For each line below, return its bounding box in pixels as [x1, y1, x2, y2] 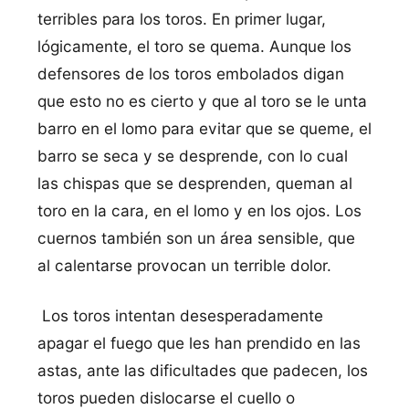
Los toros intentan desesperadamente [37, 305, 323, 325]
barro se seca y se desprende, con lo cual [37, 145, 348, 165]
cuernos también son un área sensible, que [37, 227, 355, 247]
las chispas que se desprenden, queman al [37, 173, 352, 193]
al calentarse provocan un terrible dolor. [37, 255, 331, 275]
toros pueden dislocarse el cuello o [37, 387, 295, 407]
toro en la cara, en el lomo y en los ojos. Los [37, 200, 362, 220]
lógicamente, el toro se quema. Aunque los [37, 36, 351, 56]
